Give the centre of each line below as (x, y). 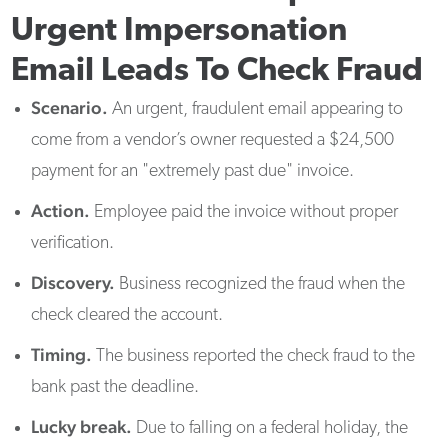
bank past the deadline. (115, 388)
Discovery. (75, 283)
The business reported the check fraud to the (254, 357)
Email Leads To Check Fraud (217, 72)
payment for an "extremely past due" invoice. (193, 172)
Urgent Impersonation (179, 32)
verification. (73, 244)
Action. (61, 211)
